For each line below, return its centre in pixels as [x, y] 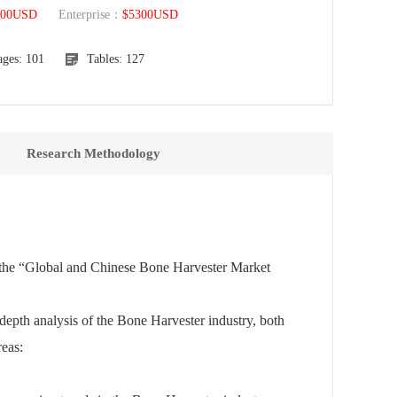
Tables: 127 [116, 58]
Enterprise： [80, 14]
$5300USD [150, 14]
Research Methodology [93, 153]
